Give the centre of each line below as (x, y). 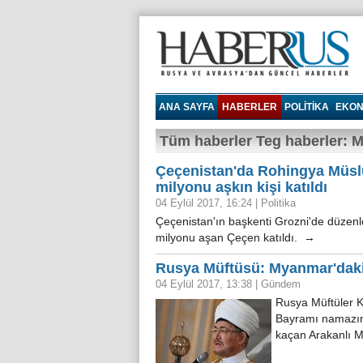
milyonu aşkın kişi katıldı (241, 187)
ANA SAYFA (187, 107)
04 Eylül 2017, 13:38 (205, 284)
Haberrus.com (192, 85)
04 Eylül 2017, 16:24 (205, 203)
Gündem (281, 284)
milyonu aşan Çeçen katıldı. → (235, 238)
